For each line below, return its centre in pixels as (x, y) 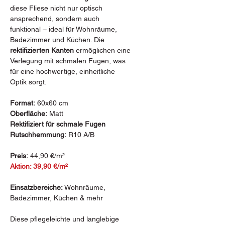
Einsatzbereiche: (36, 187)
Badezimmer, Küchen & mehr (57, 198)
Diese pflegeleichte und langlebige (65, 219)
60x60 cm (52, 103)
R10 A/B (80, 135)
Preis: (19, 156)
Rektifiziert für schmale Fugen (58, 124)
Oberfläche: (29, 114)
